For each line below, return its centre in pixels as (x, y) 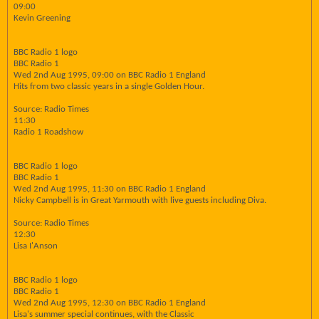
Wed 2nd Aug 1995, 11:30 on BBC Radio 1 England (110, 189)
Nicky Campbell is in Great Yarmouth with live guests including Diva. (140, 200)
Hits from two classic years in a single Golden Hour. (109, 87)
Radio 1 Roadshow (48, 132)
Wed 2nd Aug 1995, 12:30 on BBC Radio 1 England (110, 303)
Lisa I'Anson (36, 246)
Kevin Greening (42, 18)
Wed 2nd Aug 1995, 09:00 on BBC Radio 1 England (110, 75)
